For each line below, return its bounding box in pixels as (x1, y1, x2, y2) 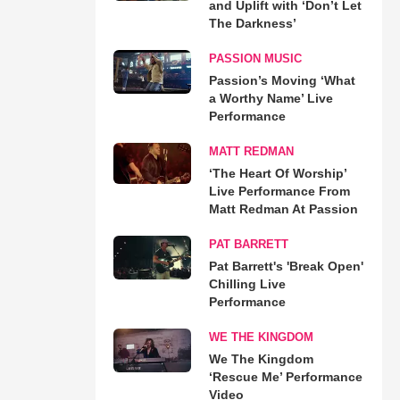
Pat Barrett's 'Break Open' (208, 258, 363, 273)
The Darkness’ (208, 15, 296, 30)
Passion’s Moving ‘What (208, 72, 355, 87)
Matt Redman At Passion (208, 201, 358, 216)
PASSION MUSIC (208, 51, 302, 65)
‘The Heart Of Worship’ (208, 165, 346, 180)
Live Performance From (208, 183, 350, 198)
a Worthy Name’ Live (208, 90, 333, 105)
